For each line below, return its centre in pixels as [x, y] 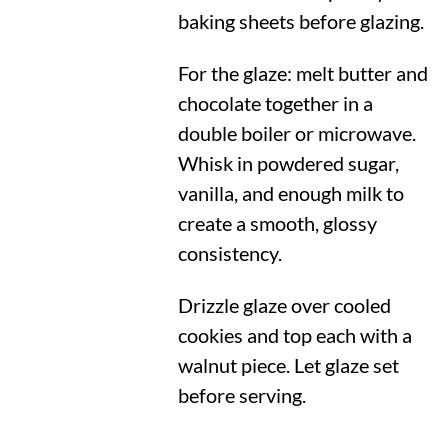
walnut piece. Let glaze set [288, 365]
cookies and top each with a [294, 335]
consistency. [229, 253]
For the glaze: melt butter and [302, 73]
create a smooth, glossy [277, 223]
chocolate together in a [275, 103]
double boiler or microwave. [296, 133]
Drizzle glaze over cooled [284, 305]
